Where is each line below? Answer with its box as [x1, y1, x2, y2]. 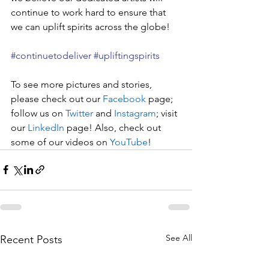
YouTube [110, 136, 148, 148]
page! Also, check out [64, 121, 163, 133]
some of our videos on [11, 136, 110, 148]
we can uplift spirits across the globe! [11, 20, 170, 32]
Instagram [114, 107, 156, 119]
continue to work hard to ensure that [11, 6, 168, 18]
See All [166, 232, 192, 243]
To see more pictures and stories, [11, 78, 154, 90]
